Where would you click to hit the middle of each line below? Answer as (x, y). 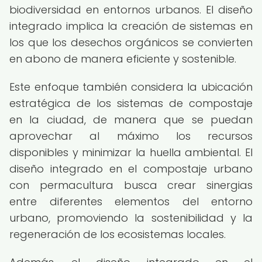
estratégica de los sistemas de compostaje (131, 103)
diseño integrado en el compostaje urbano (131, 169)
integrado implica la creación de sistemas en (131, 26)
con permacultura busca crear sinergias (131, 185)
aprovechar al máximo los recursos (131, 136)
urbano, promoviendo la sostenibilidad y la (131, 218)
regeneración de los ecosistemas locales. (118, 234)
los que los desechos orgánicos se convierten (131, 42)
